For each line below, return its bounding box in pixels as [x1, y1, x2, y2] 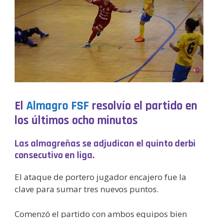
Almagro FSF [26, 98, 89, 114]
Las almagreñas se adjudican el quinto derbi [15, 137, 196, 150]
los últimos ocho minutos [15, 113, 138, 129]
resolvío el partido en [89, 98, 197, 114]
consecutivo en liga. [15, 149, 94, 162]
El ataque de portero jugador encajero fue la [15, 171, 186, 183]
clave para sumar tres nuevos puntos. [15, 183, 159, 195]
